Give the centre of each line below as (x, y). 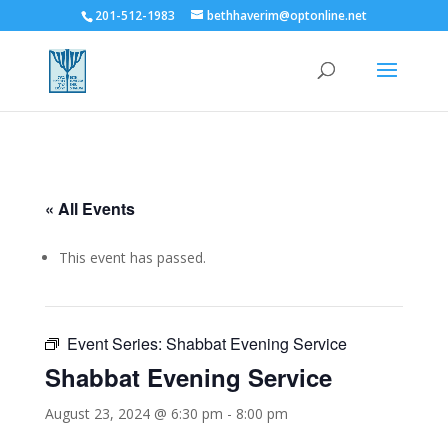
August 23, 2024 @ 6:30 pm (133, 413)
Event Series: (116, 343)
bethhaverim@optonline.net (286, 15)
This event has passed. (132, 257)
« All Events (89, 208)
